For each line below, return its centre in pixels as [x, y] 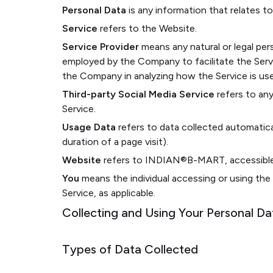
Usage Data [89, 127]
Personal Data [94, 10]
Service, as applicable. [109, 193]
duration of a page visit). [115, 142]
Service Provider [101, 47]
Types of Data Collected [130, 249]
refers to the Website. [147, 28]
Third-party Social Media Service [138, 94]
